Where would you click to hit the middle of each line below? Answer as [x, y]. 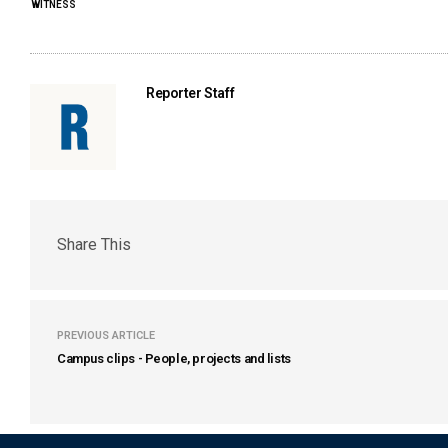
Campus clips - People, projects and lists [174, 358]
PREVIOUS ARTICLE [106, 335]
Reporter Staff [190, 92]
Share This [94, 244]
